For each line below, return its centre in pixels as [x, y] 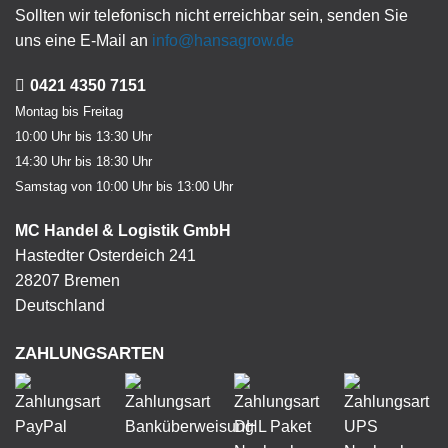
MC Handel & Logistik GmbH [123, 231]
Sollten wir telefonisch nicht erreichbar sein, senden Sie [211, 16]
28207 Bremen [67, 281]
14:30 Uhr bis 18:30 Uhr [83, 162]
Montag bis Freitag [69, 112]
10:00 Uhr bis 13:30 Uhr [83, 137]
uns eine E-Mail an [83, 41]
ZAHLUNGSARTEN [89, 353]
